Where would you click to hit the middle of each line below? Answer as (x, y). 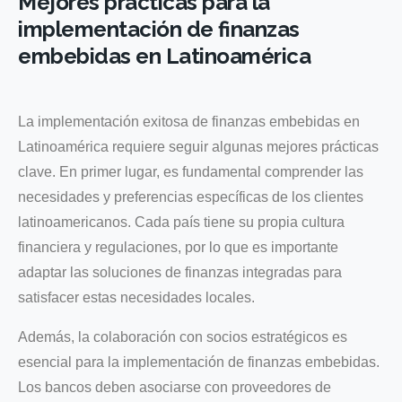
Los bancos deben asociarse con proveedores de (175, 387)
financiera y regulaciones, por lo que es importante (178, 247)
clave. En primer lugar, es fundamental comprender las (191, 171)
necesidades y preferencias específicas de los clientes (191, 197)
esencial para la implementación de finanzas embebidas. (199, 362)
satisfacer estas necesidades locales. (136, 297)
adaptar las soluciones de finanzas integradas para (180, 272)
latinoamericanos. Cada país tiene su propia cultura (181, 222)
